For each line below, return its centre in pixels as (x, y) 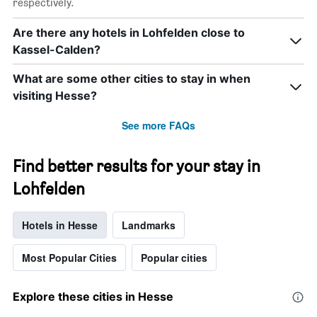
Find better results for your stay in (137, 166)
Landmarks (149, 225)
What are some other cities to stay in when (132, 79)
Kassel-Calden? (57, 50)
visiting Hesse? (55, 96)
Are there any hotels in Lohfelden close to (129, 33)
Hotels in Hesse (60, 225)
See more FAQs (158, 126)
